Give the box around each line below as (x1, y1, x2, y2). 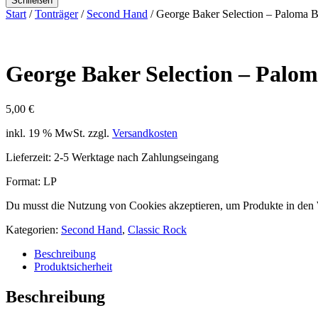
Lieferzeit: (6, 150, 54, 163)
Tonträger (35, 8, 78, 20)
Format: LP (6, 175, 57, 187)
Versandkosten (112, 126, 177, 139)
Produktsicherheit (34, 260, 112, 273)
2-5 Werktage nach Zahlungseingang (54, 150, 219, 163)
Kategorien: (6, 223, 61, 236)
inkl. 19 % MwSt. (6, 126, 85, 139)
